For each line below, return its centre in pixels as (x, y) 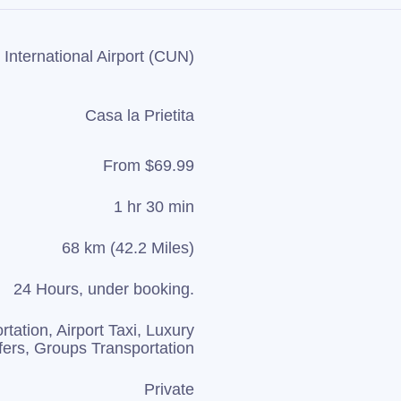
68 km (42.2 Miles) (128, 248)
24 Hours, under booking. (104, 289)
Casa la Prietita (140, 115)
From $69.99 (149, 166)
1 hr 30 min (154, 207)
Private (169, 389)
